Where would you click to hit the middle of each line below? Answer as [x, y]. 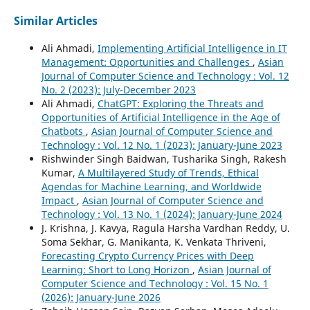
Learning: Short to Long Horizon [117, 269]
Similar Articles [55, 20]
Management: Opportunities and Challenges [147, 62]
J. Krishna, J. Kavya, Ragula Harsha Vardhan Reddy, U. [165, 228]
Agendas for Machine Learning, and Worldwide [151, 186]
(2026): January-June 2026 [101, 297]
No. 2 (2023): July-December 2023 [118, 89]
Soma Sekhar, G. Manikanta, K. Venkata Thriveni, [154, 241]
